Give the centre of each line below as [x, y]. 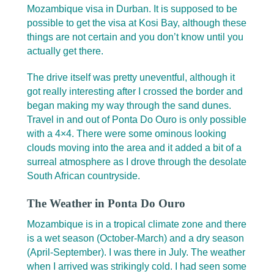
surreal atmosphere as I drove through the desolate [137, 162]
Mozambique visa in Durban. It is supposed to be [132, 9]
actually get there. [65, 51]
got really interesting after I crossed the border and [135, 92]
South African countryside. [83, 176]
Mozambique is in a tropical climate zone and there [137, 224]
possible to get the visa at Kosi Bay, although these [137, 23]
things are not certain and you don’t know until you [135, 37]
